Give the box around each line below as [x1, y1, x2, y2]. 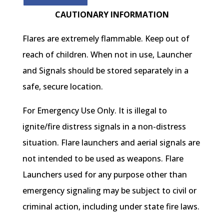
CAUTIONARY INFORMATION [54, 8, 169, 20]
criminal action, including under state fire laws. [22, 200, 199, 212]
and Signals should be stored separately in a [22, 64, 188, 76]
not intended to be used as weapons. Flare [22, 152, 183, 164]
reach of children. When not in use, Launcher [22, 48, 192, 60]
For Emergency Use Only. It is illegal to [22, 104, 167, 116]
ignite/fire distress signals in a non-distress [22, 120, 186, 132]
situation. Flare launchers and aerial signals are [22, 136, 200, 148]
